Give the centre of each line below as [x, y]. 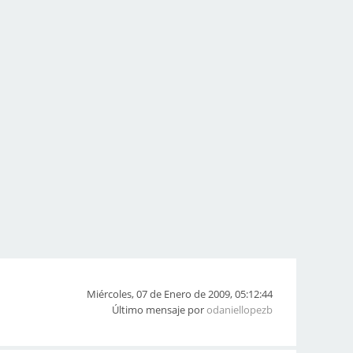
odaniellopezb [240, 310]
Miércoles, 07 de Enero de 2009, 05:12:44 [180, 294]
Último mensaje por [159, 310]
